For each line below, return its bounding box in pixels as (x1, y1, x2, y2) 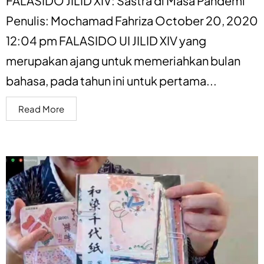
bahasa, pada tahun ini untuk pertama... (6, 72, 217, 88)
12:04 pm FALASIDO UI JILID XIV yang (6, 32, 206, 48)
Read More (18, 103, 64, 114)
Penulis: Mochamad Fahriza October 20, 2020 (6, 12, 258, 28)
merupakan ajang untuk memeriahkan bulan (6, 52, 240, 68)
